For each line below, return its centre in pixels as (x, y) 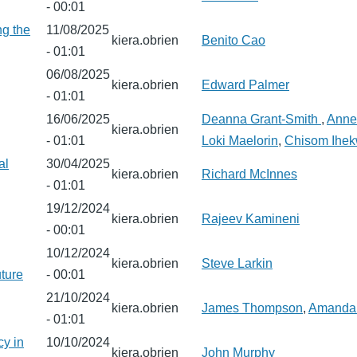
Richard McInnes (249, 174)
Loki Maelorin (240, 141)
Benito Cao (233, 40)
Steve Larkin (237, 263)
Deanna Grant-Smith (261, 119)
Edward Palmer (245, 85)
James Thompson (252, 308)
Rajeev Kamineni (251, 219)
